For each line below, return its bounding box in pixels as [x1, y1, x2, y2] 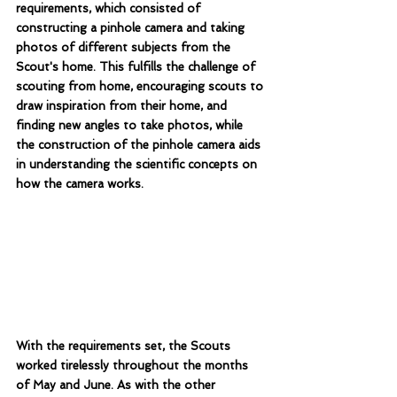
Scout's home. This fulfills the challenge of [16, 60, 259, 74]
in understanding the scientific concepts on [16, 158, 261, 171]
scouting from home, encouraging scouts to [16, 80, 267, 93]
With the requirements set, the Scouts [16, 339, 234, 354]
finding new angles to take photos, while [16, 119, 246, 132]
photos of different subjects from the [16, 41, 234, 54]
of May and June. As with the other [16, 378, 219, 393]
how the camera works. [16, 177, 144, 191]
